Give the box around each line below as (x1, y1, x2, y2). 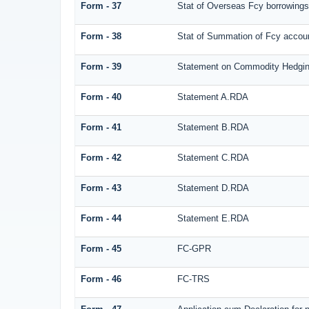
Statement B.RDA (177, 122, 249, 133)
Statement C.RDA (177, 152, 249, 163)
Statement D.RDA (177, 183, 249, 194)
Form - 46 (80, 274, 121, 285)
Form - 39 (80, 61, 121, 72)
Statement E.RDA (177, 213, 249, 224)
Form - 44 (80, 213, 121, 224)
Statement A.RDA (177, 92, 248, 103)
